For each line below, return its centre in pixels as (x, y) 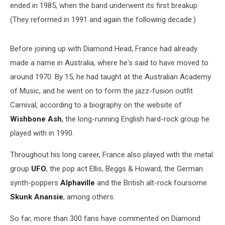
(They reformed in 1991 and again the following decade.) (103, 19)
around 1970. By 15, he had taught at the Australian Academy (110, 77)
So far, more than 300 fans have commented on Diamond (105, 218)
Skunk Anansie (37, 197)
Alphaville (78, 183)
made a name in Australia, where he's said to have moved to (109, 63)
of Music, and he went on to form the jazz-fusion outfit (101, 91)
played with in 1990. (42, 133)
